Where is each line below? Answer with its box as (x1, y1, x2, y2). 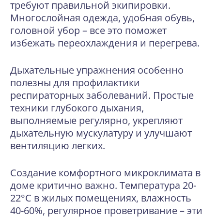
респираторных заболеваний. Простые (10, 89, 194, 102)
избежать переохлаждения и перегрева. (10, 36, 200, 49)
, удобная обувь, (118, 11, 195, 24)
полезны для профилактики (10, 76, 140, 89)
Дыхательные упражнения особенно (10, 63, 184, 77)
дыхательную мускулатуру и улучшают (10, 126, 192, 139)
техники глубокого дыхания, (10, 101, 144, 114)
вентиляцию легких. (10, 139, 105, 152)
